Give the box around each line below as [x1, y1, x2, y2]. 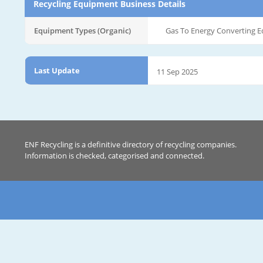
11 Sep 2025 [157, 66, 198, 77]
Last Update [34, 65, 80, 76]
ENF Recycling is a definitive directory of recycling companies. [25, 139, 237, 150]
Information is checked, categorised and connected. [25, 150, 204, 161]
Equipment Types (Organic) [34, 25, 131, 36]
